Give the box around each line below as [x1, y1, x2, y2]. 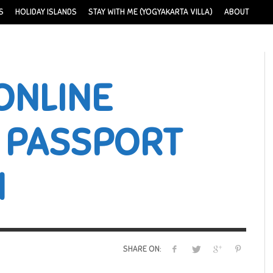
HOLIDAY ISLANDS [15, 7, 77, 17]
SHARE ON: [122, 244, 161, 255]
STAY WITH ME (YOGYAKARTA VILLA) [88, 7, 213, 17]
